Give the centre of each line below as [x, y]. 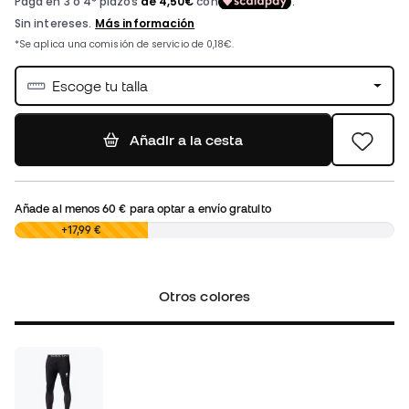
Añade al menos [59, 209]
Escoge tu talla [100, 86]
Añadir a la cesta [186, 140]
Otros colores [204, 296]
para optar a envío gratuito [199, 209]
